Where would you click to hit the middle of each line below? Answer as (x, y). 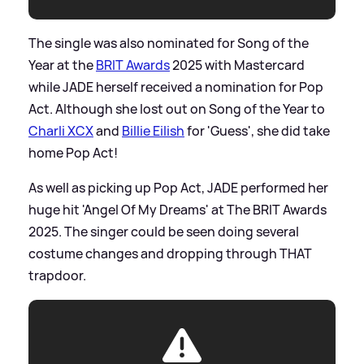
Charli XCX (61, 130)
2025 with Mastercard (237, 65)
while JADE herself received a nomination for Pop (176, 87)
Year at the (62, 65)
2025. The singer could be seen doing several (164, 231)
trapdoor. (57, 275)
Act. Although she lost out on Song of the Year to (177, 108)
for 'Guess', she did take (257, 130)
